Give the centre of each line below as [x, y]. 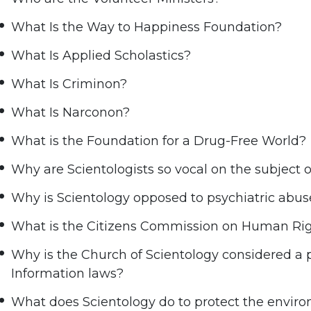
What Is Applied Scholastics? [101, 56]
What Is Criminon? [69, 84]
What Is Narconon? [71, 113]
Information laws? [68, 274]
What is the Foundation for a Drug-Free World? [159, 141]
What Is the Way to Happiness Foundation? [147, 27]
